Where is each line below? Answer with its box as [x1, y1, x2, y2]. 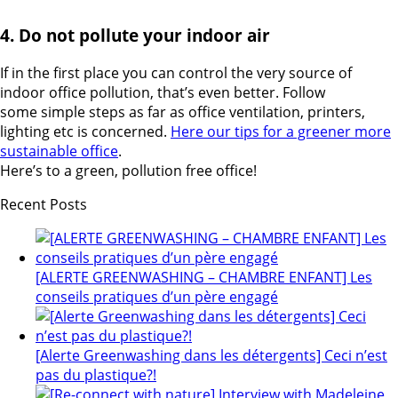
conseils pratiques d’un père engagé [36, 286, 278, 306]
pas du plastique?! [36, 364, 156, 385]
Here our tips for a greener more [171, 121, 391, 141]
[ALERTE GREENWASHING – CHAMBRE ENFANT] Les [36, 267, 372, 287]
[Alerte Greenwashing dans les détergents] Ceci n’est [36, 345, 387, 365]
